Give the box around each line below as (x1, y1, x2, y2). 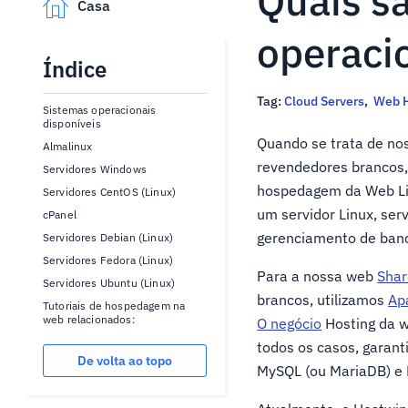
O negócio (257, 314, 322, 332)
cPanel (43, 208, 76, 221)
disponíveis (43, 117, 101, 130)
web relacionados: (43, 312, 136, 326)
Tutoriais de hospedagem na (43, 299, 186, 312)
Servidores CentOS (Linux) (43, 185, 176, 199)
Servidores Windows (43, 162, 147, 176)
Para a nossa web (257, 267, 378, 285)
